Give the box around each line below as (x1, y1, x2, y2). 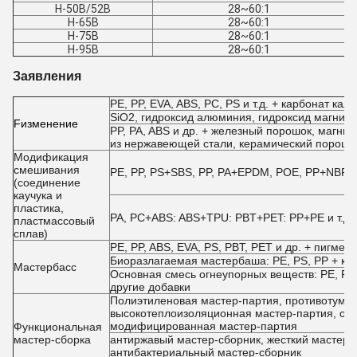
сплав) (14, 227, 48, 240)
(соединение (14, 176, 80, 189)
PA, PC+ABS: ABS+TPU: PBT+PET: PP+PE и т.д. (110, 211, 353, 224)
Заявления (13, 69, 81, 83)
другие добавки (110, 280, 190, 293)
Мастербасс (14, 261, 76, 273)
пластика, (14, 202, 64, 214)
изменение (21, 117, 78, 130)
